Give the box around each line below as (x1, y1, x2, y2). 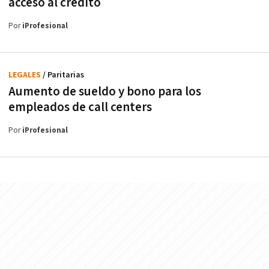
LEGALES (8, 69, 43, 80)
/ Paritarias (43, 69, 84, 80)
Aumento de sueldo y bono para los (8, 83, 201, 100)
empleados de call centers (8, 98, 152, 115)
